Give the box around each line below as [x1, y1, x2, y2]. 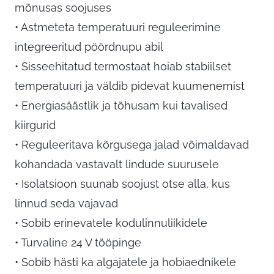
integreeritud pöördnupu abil [15, 40, 163, 54]
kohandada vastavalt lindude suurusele [15, 158, 219, 171]
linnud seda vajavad [15, 197, 118, 210]
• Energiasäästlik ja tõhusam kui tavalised [15, 99, 228, 113]
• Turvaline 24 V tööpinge [15, 236, 141, 250]
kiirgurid [15, 119, 56, 132]
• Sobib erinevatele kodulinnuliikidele [15, 217, 207, 230]
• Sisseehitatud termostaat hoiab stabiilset [15, 60, 231, 73]
